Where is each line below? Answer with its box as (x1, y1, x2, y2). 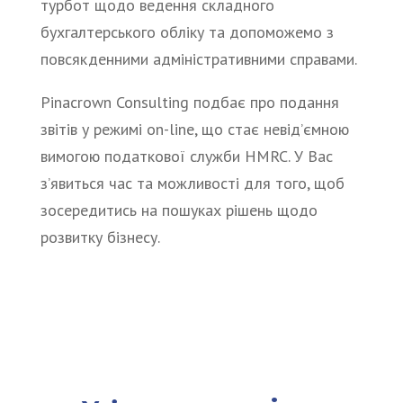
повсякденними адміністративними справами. (40, 49, 361, 69)
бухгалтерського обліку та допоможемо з (40, 22, 334, 42)
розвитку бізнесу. (40, 227, 160, 247)
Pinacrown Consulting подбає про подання (40, 92, 339, 112)
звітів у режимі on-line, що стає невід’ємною (40, 119, 349, 139)
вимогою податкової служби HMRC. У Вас (40, 146, 333, 166)
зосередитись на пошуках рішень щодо (40, 200, 318, 220)
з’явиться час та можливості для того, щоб (40, 173, 345, 193)
